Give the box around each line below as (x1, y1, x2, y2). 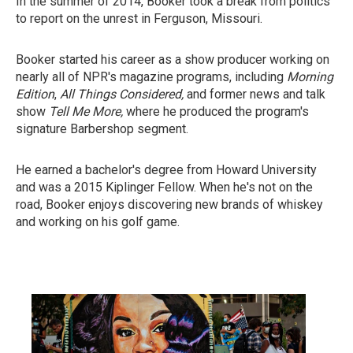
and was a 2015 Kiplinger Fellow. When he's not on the (16, 180, 313, 195)
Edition (16, 87, 54, 102)
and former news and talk (184, 87, 325, 102)
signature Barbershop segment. (16, 121, 188, 137)
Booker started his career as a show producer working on (16, 52, 329, 68)
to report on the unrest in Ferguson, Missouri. (16, 11, 262, 27)
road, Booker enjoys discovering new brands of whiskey (16, 197, 323, 213)
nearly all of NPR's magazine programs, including (16, 69, 287, 85)
